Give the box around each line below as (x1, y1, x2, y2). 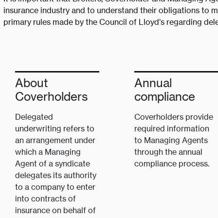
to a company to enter (15, 182, 95, 192)
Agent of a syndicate (15, 159, 90, 169)
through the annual (134, 147, 202, 157)
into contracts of (15, 194, 76, 204)
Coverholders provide (134, 112, 213, 122)
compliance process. (134, 159, 209, 169)
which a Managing (15, 147, 81, 157)
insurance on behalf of (15, 205, 96, 216)
